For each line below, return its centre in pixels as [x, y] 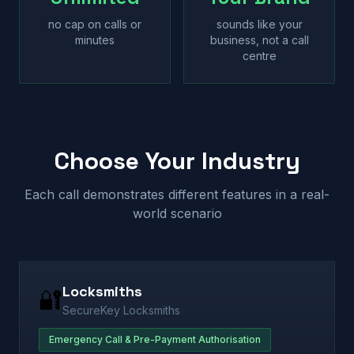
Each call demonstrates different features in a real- [177, 194]
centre [259, 56]
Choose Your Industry [177, 161]
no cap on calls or [95, 24]
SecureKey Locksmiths [121, 310]
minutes [95, 40]
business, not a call [259, 40]
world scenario [177, 213]
